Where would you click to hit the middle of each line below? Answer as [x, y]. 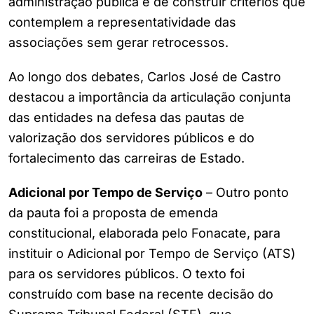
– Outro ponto [246, 193]
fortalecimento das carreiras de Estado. [127, 158]
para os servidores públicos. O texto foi [127, 274]
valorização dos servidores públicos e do [131, 138]
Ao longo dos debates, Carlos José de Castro [145, 77]
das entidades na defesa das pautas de [127, 118]
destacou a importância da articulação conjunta [150, 97]
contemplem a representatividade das [122, 22]
